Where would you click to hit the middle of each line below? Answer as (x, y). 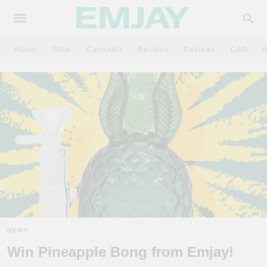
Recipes (153, 49)
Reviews (200, 49)
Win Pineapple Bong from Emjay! (120, 252)
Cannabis (105, 49)
